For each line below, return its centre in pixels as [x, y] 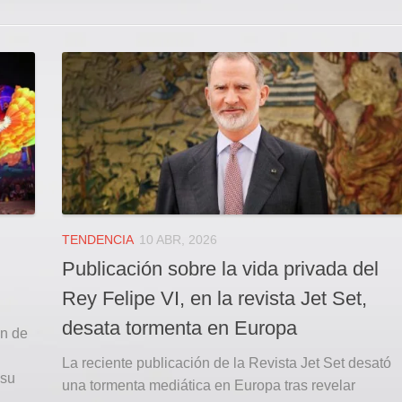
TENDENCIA [98, 239]
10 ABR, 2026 [178, 239]
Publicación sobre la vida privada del [220, 269]
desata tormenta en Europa [179, 328]
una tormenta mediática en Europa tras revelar [209, 386]
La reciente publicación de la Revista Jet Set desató [227, 363]
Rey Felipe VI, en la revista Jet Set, [214, 299]
